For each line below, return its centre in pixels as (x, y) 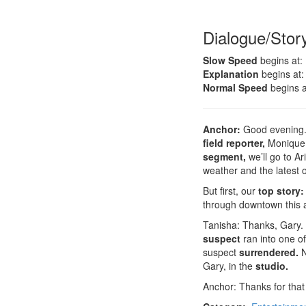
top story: (281, 191)
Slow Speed (230, 60)
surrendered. (269, 252)
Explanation (231, 74)
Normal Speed (235, 87)
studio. (272, 266)
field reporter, (234, 143)
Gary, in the (229, 266)
